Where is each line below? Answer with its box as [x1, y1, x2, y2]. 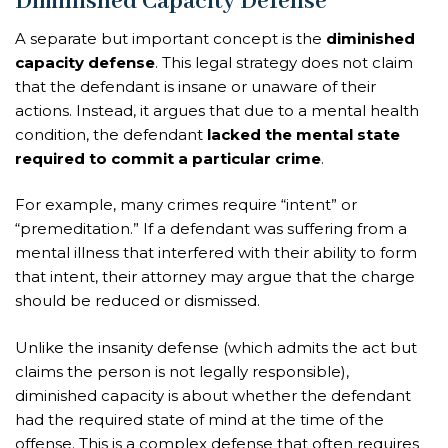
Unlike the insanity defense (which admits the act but [15, 337, 417, 357]
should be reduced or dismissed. [15, 291, 260, 311]
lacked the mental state [207, 124, 400, 144]
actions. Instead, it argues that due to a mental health [15, 100, 419, 120]
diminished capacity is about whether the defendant [15, 385, 411, 405]
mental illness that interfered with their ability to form [15, 243, 417, 263]
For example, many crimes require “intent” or [15, 195, 357, 215]
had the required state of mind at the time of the [15, 409, 384, 429]
